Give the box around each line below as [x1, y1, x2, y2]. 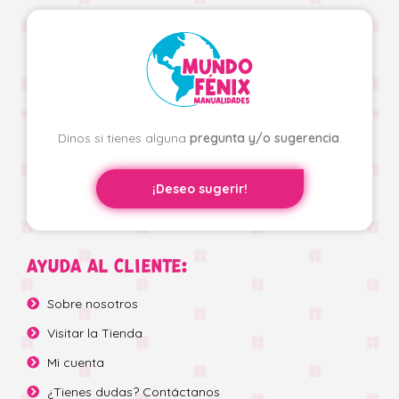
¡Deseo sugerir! [151, 181, 248, 197]
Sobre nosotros [46, 296, 138, 312]
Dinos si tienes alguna [57, 130, 190, 146]
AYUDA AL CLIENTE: [27, 259, 188, 274]
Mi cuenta [46, 354, 104, 370]
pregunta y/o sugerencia [189, 130, 339, 146]
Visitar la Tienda [46, 325, 142, 341]
